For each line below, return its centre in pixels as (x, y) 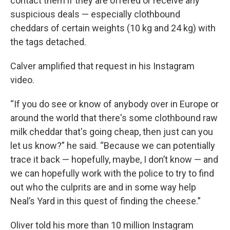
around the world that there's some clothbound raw (114, 118)
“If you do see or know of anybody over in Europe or (114, 104)
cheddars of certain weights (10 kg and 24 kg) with (113, 28)
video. (22, 80)
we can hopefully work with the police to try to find (112, 174)
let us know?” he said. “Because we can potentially (113, 146)
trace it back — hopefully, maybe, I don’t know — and (114, 160)
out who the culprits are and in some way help (103, 187)
